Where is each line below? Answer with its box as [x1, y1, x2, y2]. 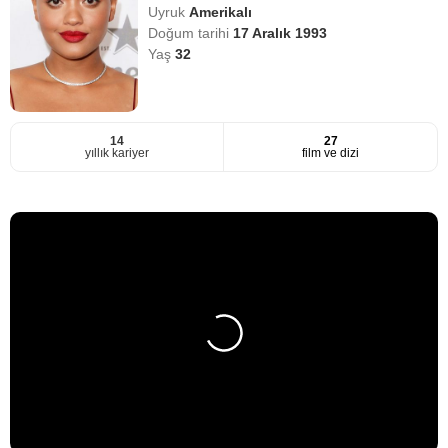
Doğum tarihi [148, 25, 234, 41]
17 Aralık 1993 [233, 25, 328, 41]
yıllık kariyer [85, 145, 149, 160]
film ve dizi [302, 145, 359, 160]
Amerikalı [189, 4, 253, 20]
